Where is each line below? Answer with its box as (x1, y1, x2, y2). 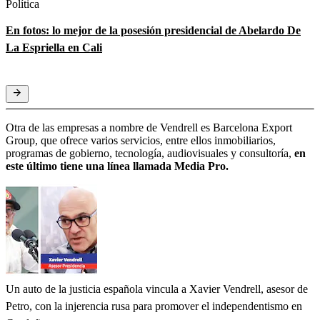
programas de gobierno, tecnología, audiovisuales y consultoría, (6, 146, 294, 159)
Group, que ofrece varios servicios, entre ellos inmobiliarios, (6, 134, 276, 146)
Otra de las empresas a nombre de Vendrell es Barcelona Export (6, 121, 292, 134)
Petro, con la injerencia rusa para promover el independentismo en (6, 299, 302, 312)
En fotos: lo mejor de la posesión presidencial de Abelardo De (6, 24, 301, 36)
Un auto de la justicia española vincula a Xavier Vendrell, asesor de (6, 282, 308, 295)
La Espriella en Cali (6, 41, 102, 54)
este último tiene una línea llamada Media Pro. (6, 159, 229, 172)
